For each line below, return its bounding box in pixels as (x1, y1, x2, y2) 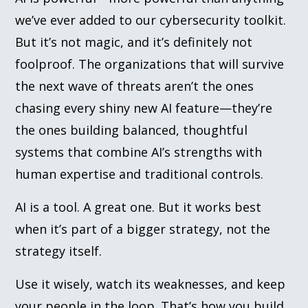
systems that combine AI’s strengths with (15, 143, 263, 160)
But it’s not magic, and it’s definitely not (15, 33, 253, 50)
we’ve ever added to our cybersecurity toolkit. (15, 11, 287, 28)
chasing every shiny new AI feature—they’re (15, 99, 273, 116)
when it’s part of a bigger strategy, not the (15, 220, 271, 237)
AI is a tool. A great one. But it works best (15, 198, 262, 215)
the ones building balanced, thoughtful (15, 121, 248, 138)
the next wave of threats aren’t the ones (15, 77, 254, 94)
